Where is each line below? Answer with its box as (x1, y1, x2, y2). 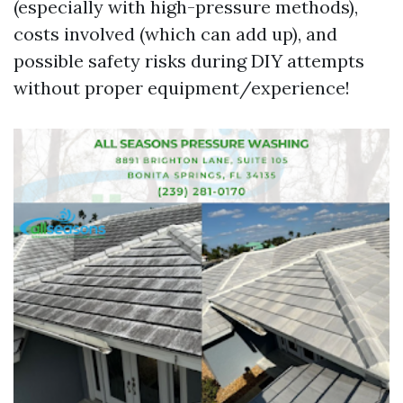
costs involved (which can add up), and (13, 22, 337, 45)
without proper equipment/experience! (13, 76, 350, 99)
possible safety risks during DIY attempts (13, 49, 364, 72)
